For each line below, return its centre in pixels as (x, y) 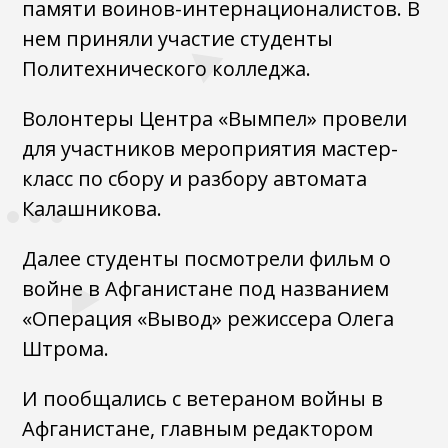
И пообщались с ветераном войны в (203, 398)
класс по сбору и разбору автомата (195, 178)
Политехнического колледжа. (167, 68)
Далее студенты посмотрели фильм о (207, 258)
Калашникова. (92, 208)
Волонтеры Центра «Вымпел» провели (215, 118)
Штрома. (66, 348)
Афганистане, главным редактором (198, 428)
